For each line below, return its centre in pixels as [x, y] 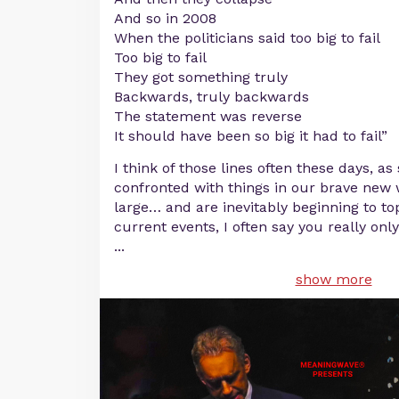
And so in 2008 [165, 18]
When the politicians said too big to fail [247, 38]
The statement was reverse [208, 116]
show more [334, 279]
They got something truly [201, 77]
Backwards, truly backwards [212, 97]
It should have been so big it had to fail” [251, 136]
